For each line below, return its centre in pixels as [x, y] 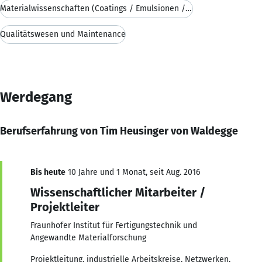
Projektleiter [65, 207]
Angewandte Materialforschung [88, 237]
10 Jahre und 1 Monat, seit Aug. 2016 [133, 172]
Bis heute [48, 172]
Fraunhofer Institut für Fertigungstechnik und [114, 225]
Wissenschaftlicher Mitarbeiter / [118, 192]
